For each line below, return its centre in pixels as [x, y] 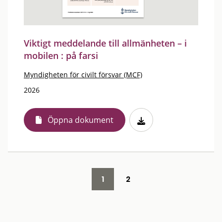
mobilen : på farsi [61, 55]
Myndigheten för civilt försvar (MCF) [83, 75]
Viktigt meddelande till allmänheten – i [105, 43]
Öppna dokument [81, 120]
